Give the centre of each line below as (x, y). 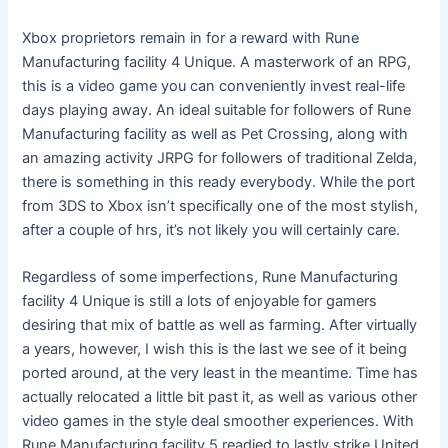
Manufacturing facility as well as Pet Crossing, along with (215, 133)
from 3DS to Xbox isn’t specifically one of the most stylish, (220, 205)
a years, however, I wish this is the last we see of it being (215, 348)
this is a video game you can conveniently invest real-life (214, 85)
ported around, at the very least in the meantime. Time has (220, 372)
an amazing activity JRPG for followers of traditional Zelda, (220, 157)
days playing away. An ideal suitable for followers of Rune (217, 109)
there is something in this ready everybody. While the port (219, 181)
